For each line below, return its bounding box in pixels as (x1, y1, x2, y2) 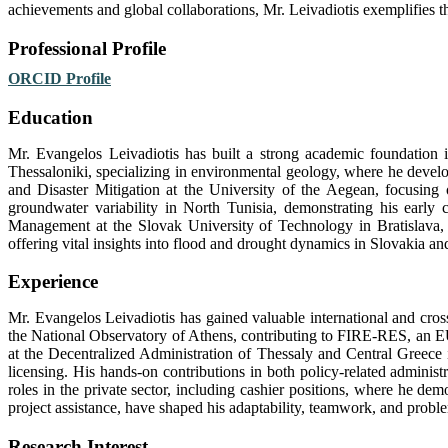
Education (8, 106, 93, 128)
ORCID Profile (8, 69, 111, 87)
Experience (8, 271, 98, 293)
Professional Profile (8, 37, 171, 59)
